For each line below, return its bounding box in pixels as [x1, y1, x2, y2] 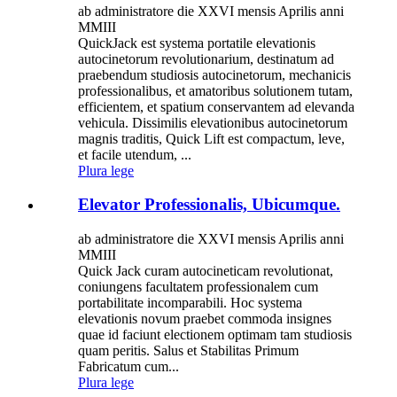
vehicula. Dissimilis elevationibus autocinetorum [78, 114, 347, 130]
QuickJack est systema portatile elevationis [78, 35, 315, 51]
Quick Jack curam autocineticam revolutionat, [78, 263, 333, 279]
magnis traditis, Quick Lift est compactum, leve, [78, 130, 345, 146]
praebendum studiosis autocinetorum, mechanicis [78, 66, 351, 82]
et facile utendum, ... [78, 146, 191, 162]
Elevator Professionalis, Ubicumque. [78, 195, 340, 214]
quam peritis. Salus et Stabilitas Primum [78, 343, 299, 359]
